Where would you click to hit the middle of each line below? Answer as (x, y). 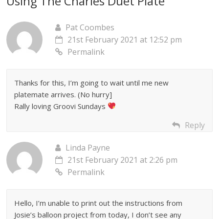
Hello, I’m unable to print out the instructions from (99, 203)
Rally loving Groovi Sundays (61, 106)
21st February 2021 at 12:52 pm (125, 39)
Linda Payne (88, 147)
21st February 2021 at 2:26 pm (123, 160)
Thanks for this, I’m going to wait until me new (92, 82)
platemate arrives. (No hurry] (63, 94)
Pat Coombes (90, 27)
